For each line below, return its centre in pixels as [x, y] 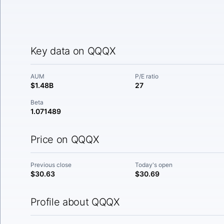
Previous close [51, 165]
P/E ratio [147, 76]
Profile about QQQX [75, 202]
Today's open [154, 165]
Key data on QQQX [73, 51]
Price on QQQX [64, 139]
